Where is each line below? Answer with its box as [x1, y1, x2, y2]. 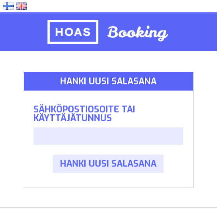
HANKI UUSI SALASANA [60, 76, 156, 87]
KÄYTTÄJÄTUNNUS [33, 112, 112, 124]
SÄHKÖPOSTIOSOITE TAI [33, 104, 135, 115]
